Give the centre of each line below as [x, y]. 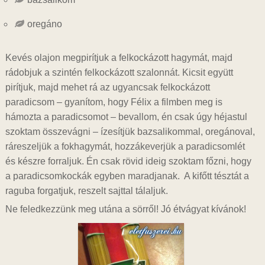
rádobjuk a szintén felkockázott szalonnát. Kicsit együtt [119, 72]
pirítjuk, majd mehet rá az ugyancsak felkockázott [107, 87]
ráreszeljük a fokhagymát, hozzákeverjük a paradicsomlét [125, 146]
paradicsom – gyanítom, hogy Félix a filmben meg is [114, 102]
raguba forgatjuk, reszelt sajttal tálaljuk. [86, 191]
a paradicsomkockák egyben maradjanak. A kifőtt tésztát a [127, 176]
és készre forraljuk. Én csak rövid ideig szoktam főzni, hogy [128, 161]
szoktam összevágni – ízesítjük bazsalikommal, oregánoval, [130, 132]
